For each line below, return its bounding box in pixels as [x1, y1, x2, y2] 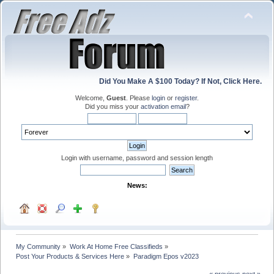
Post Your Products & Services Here [16, 252, 125, 260]
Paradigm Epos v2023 [133, 252, 199, 260]
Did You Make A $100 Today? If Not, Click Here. [99, 77, 262, 86]
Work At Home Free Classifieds [69, 242, 163, 250]
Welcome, [75, 94, 106, 102]
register [175, 94, 197, 102]
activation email [140, 103, 186, 110]
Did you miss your [84, 103, 141, 110]
